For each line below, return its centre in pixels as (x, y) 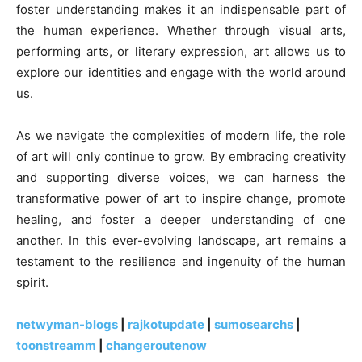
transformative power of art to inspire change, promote (181, 199)
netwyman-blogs (67, 325)
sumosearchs (254, 325)
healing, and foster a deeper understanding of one (181, 220)
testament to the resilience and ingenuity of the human (181, 262)
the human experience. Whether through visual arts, (181, 31)
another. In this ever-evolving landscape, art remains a (181, 241)
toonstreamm (56, 346)
